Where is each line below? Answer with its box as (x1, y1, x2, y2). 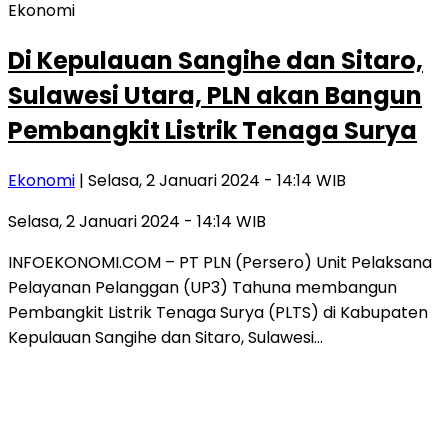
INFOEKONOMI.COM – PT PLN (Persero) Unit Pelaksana (8, 250, 432, 274)
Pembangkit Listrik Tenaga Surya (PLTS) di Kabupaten (8, 300, 428, 324)
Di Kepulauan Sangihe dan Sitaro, (8, 43, 423, 77)
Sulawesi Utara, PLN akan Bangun (8, 78, 422, 112)
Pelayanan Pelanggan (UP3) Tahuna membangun (8, 275, 397, 299)
